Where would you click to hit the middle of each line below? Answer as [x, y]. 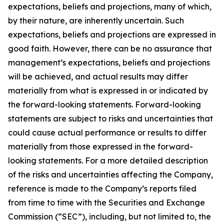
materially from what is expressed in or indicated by [108, 90]
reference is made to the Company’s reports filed [102, 188]
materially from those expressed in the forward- [100, 146]
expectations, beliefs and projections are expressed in [112, 34]
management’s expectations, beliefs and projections [109, 62]
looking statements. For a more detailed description [108, 160]
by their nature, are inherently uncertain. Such [96, 20]
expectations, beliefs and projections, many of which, [110, 6]
